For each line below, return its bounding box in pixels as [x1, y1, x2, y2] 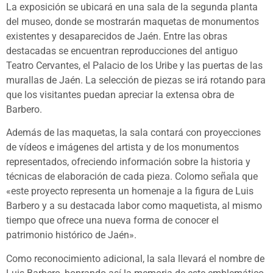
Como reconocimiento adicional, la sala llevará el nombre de [6, 252, 264, 264]
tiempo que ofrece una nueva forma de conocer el [6, 214, 219, 227]
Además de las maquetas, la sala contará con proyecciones [6, 127, 261, 139]
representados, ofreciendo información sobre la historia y [6, 156, 250, 168]
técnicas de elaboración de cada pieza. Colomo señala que [6, 171, 258, 183]
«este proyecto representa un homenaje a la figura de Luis [6, 185, 253, 197]
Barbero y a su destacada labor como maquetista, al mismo [6, 200, 262, 212]
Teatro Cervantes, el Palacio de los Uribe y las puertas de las [6, 59, 263, 71]
